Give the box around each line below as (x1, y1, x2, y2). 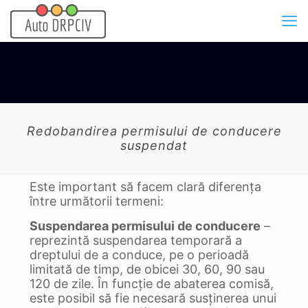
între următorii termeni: (30, 194, 164, 208)
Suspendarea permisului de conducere (30, 219, 261, 233)
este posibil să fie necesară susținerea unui (30, 291, 276, 305)
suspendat (120, 138, 188, 153)
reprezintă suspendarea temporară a (30, 233, 242, 247)
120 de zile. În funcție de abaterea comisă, (30, 276, 274, 291)
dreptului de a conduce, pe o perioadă (30, 247, 249, 262)
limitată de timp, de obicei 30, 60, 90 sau (30, 262, 265, 276)
